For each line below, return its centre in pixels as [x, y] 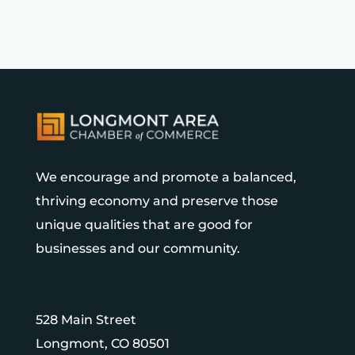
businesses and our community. [137, 248]
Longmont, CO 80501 [102, 343]
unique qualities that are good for [144, 224]
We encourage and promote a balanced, [166, 177]
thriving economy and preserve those [157, 200]
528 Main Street [86, 319]
